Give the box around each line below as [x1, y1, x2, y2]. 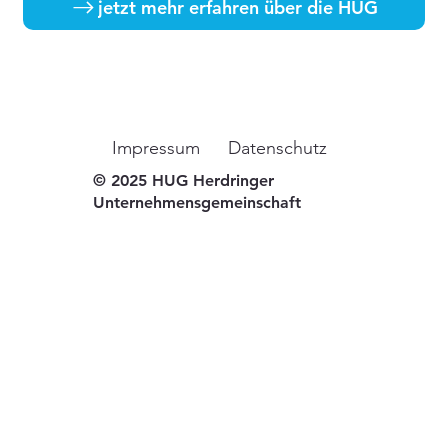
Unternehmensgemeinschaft [93, 193, 307, 213]
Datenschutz [228, 137, 328, 160]
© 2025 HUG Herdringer [93, 171, 275, 191]
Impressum [112, 137, 201, 160]
